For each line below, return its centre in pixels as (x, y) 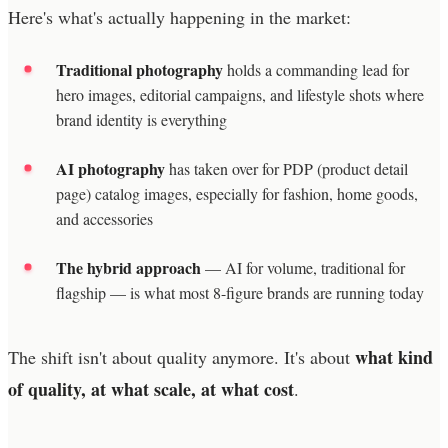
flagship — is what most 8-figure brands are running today (240, 292)
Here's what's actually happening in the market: (179, 16)
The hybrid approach (128, 267)
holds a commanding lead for (316, 69)
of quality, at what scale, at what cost (151, 388)
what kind (394, 356)
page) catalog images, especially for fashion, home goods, (237, 193)
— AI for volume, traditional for (303, 267)
